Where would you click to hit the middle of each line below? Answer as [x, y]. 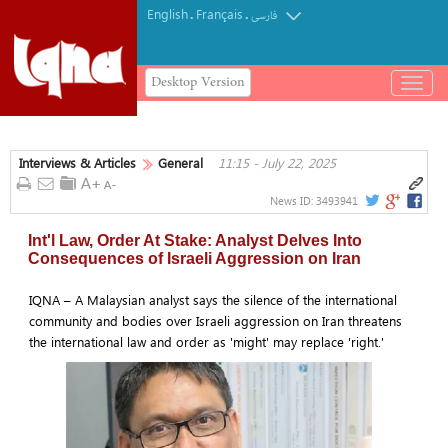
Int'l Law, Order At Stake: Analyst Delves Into [195, 240]
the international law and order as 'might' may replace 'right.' [208, 341]
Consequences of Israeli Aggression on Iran [194, 258]
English [167, 13]
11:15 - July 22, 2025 [277, 162]
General [180, 162]
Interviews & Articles [77, 162]
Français [219, 13]
